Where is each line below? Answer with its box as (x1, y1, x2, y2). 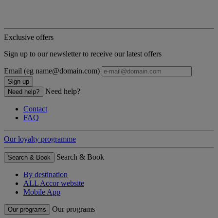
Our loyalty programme (4, 135, 76, 144)
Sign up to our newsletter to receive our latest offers (4, 50, 162, 58)
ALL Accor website (23, 179, 84, 188)
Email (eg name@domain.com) (4, 67, 100, 75)
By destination (23, 170, 68, 179)
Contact (23, 105, 47, 113)
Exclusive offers (4, 33, 54, 42)
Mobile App (23, 188, 60, 197)
